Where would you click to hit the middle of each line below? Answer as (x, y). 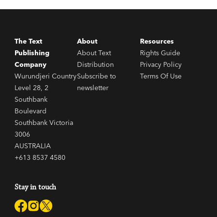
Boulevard (31, 111)
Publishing (32, 53)
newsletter (93, 88)
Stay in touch (35, 187)
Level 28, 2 (31, 88)
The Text (28, 41)
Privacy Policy (161, 65)
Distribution (96, 65)
